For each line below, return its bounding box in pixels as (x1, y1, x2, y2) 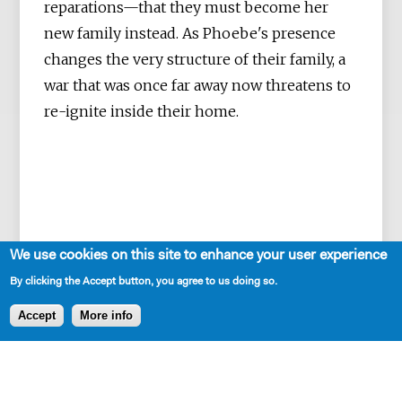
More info (80, 309, 134, 322)
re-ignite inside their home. (44, 101, 240, 120)
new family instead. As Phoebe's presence (44, 23, 336, 42)
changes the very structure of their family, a (44, 49, 346, 68)
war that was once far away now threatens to (44, 75, 352, 94)
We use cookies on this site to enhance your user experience (10, 248, 388, 263)
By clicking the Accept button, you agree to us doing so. (10, 275, 278, 287)
